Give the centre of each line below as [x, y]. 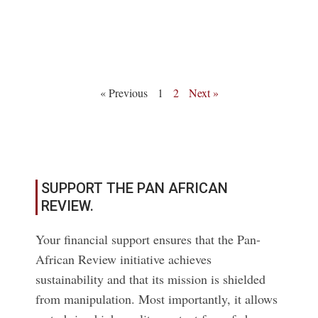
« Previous [124, 93]
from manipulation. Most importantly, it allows [157, 299]
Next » [203, 93]
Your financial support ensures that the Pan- [148, 239]
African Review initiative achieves [124, 259]
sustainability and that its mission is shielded [150, 279]
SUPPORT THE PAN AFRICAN [135, 188]
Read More [29, 27]
